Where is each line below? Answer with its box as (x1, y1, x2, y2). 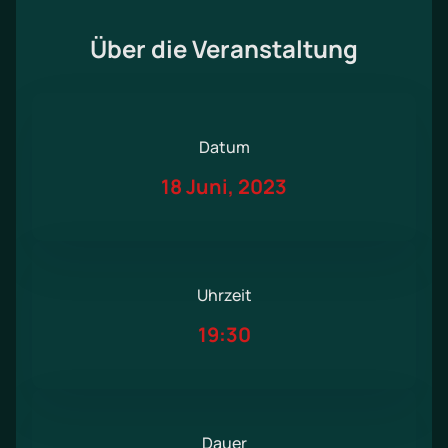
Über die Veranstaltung (90, 32, 358, 66)
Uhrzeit (196, 284, 252, 307)
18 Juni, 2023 (161, 173, 287, 201)
